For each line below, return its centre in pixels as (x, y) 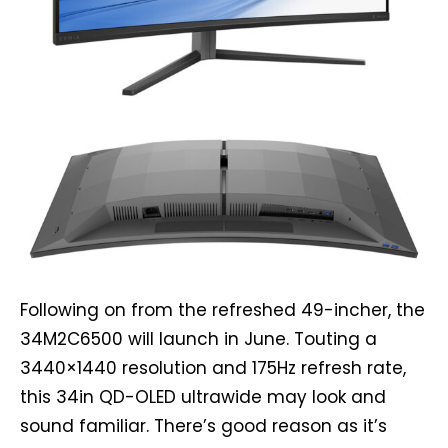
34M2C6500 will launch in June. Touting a (198, 338)
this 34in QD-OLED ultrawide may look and (203, 396)
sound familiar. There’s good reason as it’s (203, 425)
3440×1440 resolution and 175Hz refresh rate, (213, 367)
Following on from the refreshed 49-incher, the (222, 309)
